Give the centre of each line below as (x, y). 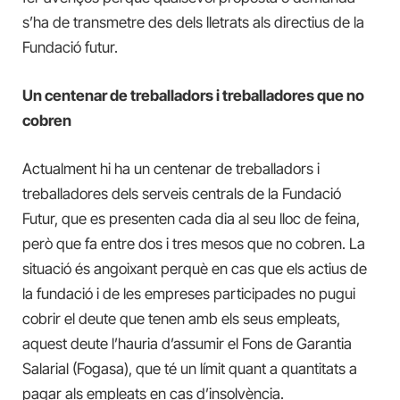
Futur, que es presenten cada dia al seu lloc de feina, (191, 218)
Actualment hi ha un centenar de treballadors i (171, 168)
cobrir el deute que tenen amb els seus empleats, (181, 318)
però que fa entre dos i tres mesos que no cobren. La (194, 243)
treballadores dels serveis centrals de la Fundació (182, 193)
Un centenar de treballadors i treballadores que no (193, 95)
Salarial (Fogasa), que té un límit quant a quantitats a (190, 368)
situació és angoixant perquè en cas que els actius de (195, 268)
